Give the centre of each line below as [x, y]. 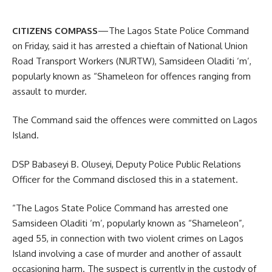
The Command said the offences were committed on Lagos [135, 120]
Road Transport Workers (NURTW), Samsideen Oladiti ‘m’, [132, 61]
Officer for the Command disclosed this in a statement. [125, 179]
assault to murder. [49, 91]
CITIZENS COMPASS [55, 30]
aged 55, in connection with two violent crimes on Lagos [128, 239]
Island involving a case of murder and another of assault [127, 254]
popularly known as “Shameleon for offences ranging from [131, 76]
